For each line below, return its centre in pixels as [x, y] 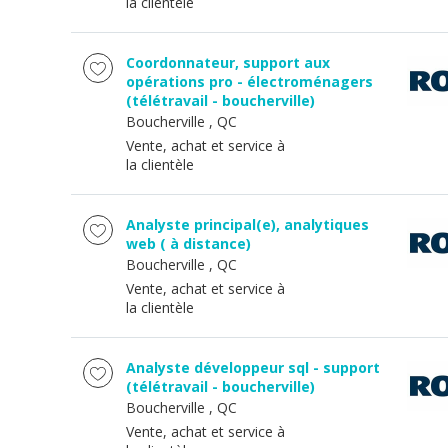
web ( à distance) [188, 243]
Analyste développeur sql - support [253, 367]
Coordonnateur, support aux [228, 62]
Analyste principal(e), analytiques [247, 224]
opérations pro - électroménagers [249, 81]
